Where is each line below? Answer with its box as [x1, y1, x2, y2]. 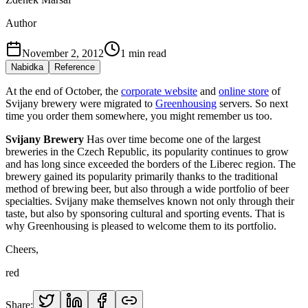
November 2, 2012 [22, 47, 104, 59]
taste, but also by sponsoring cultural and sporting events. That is [5, 207, 285, 219]
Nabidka [11, 61, 43, 72]
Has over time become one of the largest [84, 133, 261, 145]
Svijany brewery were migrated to [5, 97, 155, 109]
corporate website [121, 85, 197, 97]
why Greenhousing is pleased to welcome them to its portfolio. [5, 219, 276, 232]
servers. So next [217, 97, 288, 109]
